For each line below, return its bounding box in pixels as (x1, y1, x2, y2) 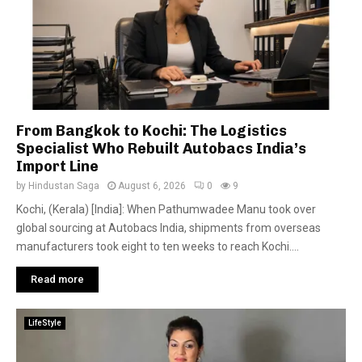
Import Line (16, 158, 99, 175)
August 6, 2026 (118, 180, 186, 192)
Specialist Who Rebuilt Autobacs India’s (16, 140, 306, 158)
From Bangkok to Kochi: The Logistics (16, 122, 287, 140)
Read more (31, 273, 84, 285)
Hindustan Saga (28, 180, 99, 192)
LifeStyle (28, 318, 61, 327)
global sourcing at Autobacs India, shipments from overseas (16, 221, 321, 234)
